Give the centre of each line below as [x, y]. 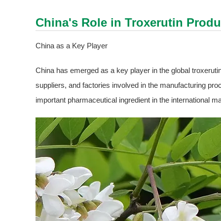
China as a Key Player [72, 46]
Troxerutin [154, 23]
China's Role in [80, 23]
